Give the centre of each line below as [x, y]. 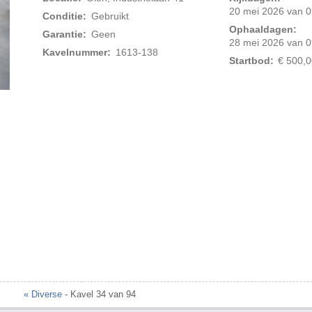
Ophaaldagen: [263, 30]
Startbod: [251, 61]
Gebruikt [110, 16]
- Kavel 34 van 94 [99, 295]
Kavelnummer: [77, 53]
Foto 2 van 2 [161, 104]
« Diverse [42, 295]
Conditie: [65, 16]
